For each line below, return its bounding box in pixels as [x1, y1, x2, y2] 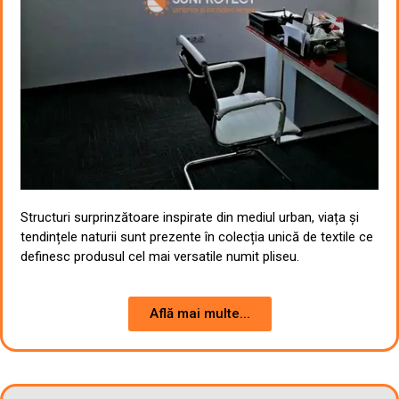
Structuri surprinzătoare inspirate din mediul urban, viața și [20, 208, 359, 225]
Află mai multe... [149, 305, 250, 322]
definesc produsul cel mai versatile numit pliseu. [20, 248, 299, 265]
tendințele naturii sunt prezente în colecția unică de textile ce [20, 228, 373, 245]
